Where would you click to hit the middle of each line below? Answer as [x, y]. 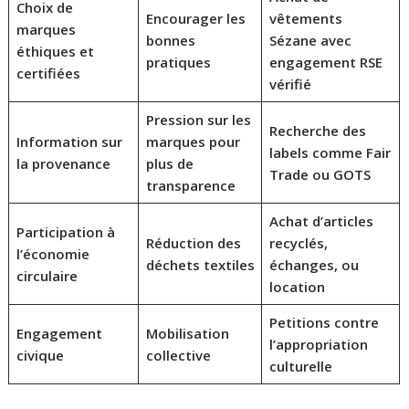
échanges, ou [314, 264]
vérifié [290, 84]
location [297, 286]
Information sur [69, 141]
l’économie [52, 253]
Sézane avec [310, 40]
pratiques [178, 62]
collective [178, 355]
